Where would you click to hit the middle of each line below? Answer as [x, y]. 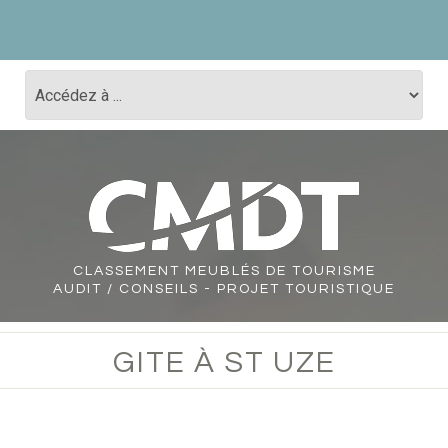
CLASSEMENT [126, 271]
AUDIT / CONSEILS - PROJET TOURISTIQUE [224, 289]
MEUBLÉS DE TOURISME [277, 271]
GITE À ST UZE [224, 362]
